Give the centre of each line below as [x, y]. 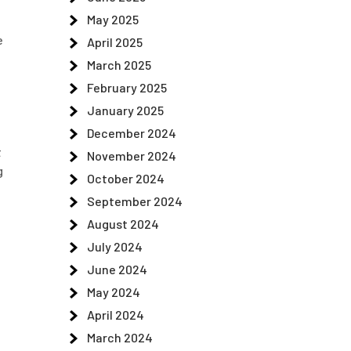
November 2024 [132, 156]
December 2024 [132, 133]
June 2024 [117, 269]
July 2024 [115, 246]
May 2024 [114, 292]
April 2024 [116, 315]
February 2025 [127, 87]
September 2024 [135, 201]
